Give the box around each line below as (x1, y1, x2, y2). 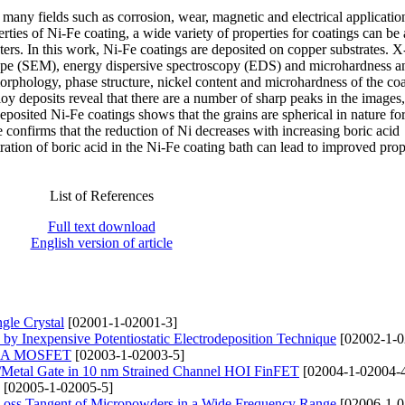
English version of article (30, 234, 173, 250)
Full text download (47, 218, 155, 234)
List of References (49, 187, 154, 203)
